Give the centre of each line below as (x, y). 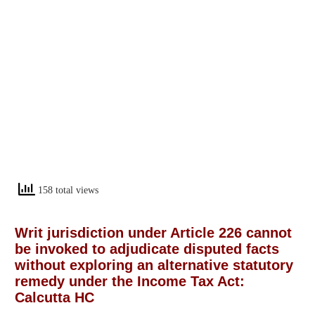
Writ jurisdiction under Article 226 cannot (153, 232)
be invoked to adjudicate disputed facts (147, 249)
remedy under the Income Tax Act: (130, 281)
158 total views (67, 190)
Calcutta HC (54, 297)
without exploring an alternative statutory (154, 265)
